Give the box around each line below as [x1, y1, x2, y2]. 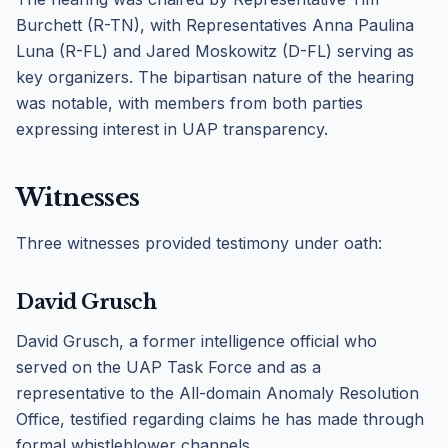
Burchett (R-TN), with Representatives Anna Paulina [16, 15, 414, 35]
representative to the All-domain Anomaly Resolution [16, 383, 419, 403]
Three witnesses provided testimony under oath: [16, 233, 382, 253]
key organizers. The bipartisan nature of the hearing [16, 67, 414, 87]
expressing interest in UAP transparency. [16, 119, 328, 139]
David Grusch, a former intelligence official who [16, 331, 377, 351]
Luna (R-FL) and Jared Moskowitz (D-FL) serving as [16, 41, 414, 61]
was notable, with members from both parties [16, 93, 363, 113]
